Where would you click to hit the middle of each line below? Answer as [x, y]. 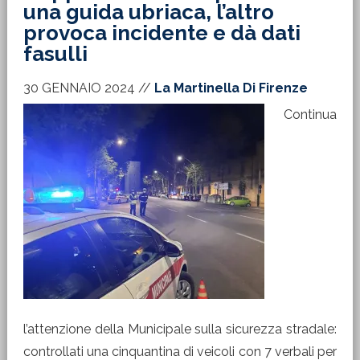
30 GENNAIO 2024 [79, 88]
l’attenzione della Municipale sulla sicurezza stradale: [180, 329]
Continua [310, 115]
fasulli [55, 54]
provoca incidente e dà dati [162, 33]
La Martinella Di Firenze [231, 88]
